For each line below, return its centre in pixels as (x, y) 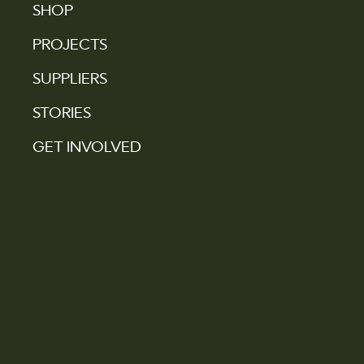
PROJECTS (70, 45)
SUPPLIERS (70, 79)
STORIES (62, 113)
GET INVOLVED (87, 147)
